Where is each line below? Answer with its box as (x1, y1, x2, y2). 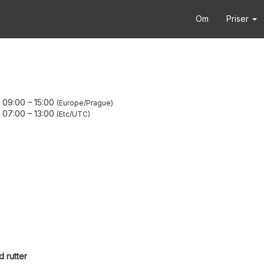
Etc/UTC (59, 110, 88, 118)
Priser (226, 14, 251, 24)
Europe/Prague (59, 98, 111, 107)
